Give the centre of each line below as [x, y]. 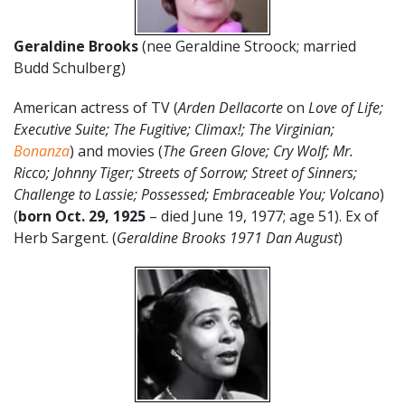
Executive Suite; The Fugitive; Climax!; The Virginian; [174, 129]
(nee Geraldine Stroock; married [247, 46]
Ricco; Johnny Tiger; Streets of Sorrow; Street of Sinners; [185, 172]
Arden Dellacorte [232, 107]
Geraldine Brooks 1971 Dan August [227, 237]
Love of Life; [344, 107]
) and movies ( [116, 151]
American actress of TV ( [96, 107]
